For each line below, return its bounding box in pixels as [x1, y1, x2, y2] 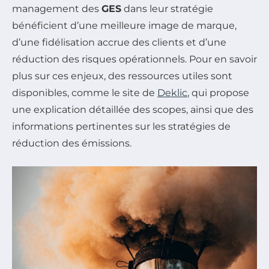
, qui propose [187, 87, 249, 99]
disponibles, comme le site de [12, 87, 157, 99]
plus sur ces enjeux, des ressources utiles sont [12, 70, 232, 82]
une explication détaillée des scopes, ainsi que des [12, 104, 253, 116]
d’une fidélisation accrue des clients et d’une [12, 37, 226, 49]
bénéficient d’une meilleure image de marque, [12, 20, 237, 32]
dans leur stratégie [121, 3, 213, 15]
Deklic [157, 87, 187, 99]
